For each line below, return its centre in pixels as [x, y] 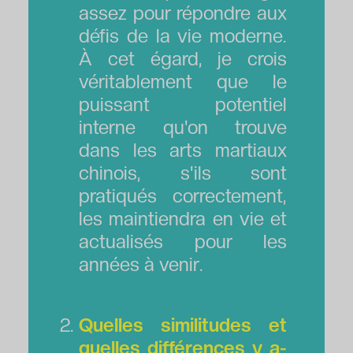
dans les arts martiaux [183, 150]
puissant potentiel [183, 104]
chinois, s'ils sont [183, 173]
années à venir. [141, 264]
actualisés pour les [183, 241]
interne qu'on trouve [183, 127]
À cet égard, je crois [183, 58]
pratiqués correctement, [183, 195]
